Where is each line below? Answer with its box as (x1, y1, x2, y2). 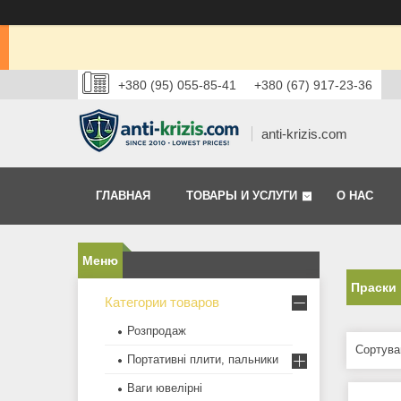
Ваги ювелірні (127, 381, 202, 396)
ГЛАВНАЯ (96, 189, 150, 203)
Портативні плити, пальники (127, 353, 278, 367)
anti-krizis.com (261, 125, 347, 141)
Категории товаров (105, 294, 219, 311)
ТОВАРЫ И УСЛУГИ (186, 189, 297, 203)
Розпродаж (127, 324, 186, 338)
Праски (351, 280, 397, 295)
